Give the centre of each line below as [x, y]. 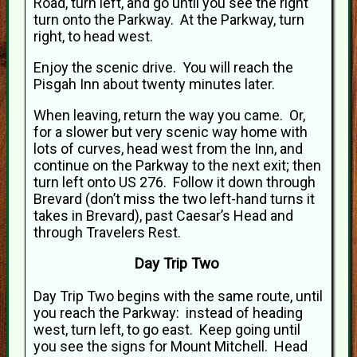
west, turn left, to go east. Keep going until [167, 330]
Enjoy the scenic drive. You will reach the [163, 67]
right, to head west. [93, 36]
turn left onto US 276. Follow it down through [175, 182]
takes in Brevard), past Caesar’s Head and [163, 215]
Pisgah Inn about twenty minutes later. [157, 84]
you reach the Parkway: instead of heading [168, 313]
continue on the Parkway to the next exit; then [177, 165]
